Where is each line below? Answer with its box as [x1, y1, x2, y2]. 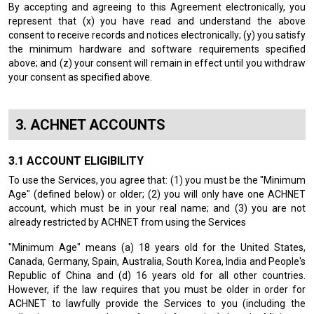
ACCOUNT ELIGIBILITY [27, 154, 144, 168]
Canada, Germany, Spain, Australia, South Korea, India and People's [8, 256, 306, 267]
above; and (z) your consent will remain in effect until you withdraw [8, 57, 306, 69]
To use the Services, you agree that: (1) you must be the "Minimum [8, 175, 306, 186]
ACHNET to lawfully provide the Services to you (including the [8, 298, 306, 309]
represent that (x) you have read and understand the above [8, 15, 306, 27]
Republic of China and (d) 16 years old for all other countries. [8, 270, 306, 281]
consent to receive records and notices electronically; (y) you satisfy [8, 29, 306, 41]
